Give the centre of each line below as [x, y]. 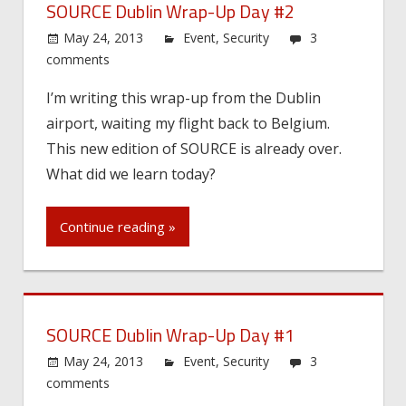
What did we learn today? [131, 174]
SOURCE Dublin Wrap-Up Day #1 [170, 334]
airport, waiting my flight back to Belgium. [188, 123]
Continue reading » [118, 227]
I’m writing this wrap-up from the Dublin [184, 97]
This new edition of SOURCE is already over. [194, 148]
